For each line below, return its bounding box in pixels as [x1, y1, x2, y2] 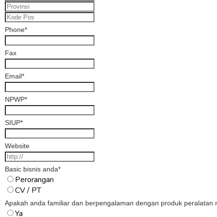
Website [5, 142, 30, 150]
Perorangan [15, 174, 54, 185]
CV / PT [15, 185, 41, 196]
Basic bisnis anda [5, 165, 58, 173]
